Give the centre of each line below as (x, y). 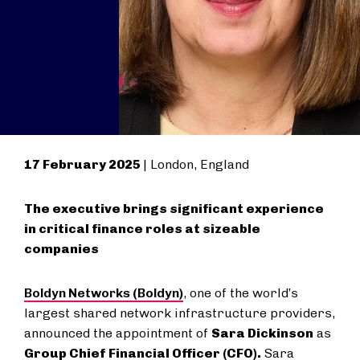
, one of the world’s (241, 293)
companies (61, 249)
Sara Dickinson (262, 333)
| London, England (196, 164)
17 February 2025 (84, 164)
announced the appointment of (118, 333)
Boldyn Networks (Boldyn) (104, 293)
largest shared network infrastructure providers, (180, 313)
